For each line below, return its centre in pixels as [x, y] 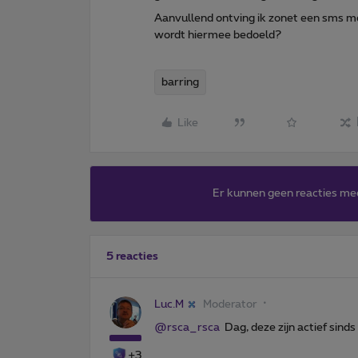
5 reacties [132, 256]
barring [180, 82]
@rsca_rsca [187, 327]
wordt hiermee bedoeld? [218, 35]
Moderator [230, 304]
